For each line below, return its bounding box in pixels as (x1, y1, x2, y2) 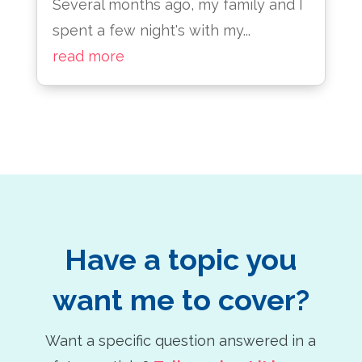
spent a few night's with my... (52, 22, 250, 40)
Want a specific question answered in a (45, 332, 317, 350)
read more (52, 48, 124, 65)
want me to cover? (52, 283, 309, 318)
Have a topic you (65, 242, 297, 277)
